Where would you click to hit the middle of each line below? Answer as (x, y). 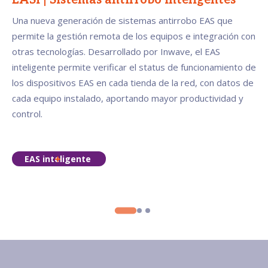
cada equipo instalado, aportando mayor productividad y (128, 98)
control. (27, 114)
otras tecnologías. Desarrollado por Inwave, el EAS (116, 52)
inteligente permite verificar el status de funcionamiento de (134, 67)
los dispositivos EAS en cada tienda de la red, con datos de (133, 83)
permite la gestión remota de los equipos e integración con (134, 36)
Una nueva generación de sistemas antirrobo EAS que (122, 21)
